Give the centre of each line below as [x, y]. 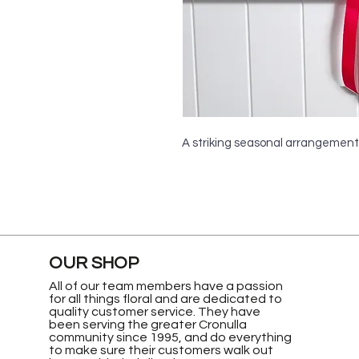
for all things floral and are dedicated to [165, 298]
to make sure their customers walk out [161, 350]
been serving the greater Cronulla [147, 324]
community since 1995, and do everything [170, 337]
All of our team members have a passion [165, 286]
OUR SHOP [93, 263]
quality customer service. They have [154, 311]
